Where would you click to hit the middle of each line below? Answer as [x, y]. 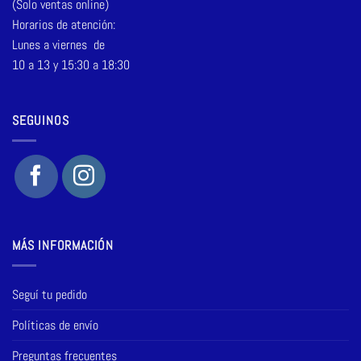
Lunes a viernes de [58, 44]
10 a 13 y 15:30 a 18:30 [71, 64]
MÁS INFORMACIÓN [63, 245]
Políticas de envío [55, 325]
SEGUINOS [41, 121]
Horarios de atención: [64, 24]
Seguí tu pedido [50, 294]
